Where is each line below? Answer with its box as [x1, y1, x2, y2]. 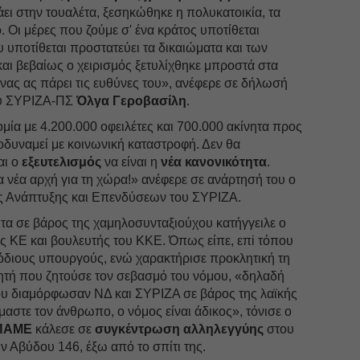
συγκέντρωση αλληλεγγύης [95, 321, 268, 336]
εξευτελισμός [22, 154, 102, 169]
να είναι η [101, 154, 162, 169]
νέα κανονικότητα [161, 154, 268, 169]
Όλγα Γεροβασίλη [76, 93, 187, 108]
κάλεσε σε [32, 321, 96, 336]
